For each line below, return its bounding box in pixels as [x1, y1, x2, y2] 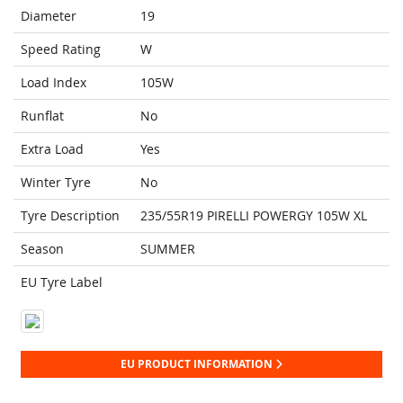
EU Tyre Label [21, 273, 103, 291]
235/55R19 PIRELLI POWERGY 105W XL [140, 207, 367, 225]
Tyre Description [21, 207, 120, 225]
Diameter [21, 7, 76, 25]
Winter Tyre [21, 174, 91, 192]
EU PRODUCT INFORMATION [121, 356, 275, 372]
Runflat [21, 107, 64, 125]
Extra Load [21, 140, 84, 158]
